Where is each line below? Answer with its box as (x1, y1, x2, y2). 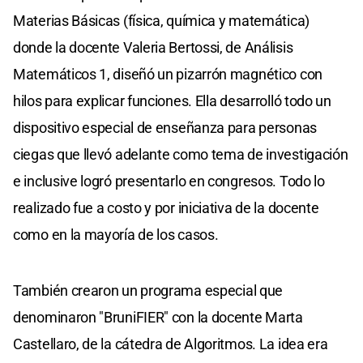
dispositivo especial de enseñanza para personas (13, 118, 317, 136)
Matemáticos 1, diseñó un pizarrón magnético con (13, 65, 322, 83)
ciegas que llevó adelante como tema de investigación (13, 145, 348, 163)
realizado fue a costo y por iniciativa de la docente (13, 199, 319, 216)
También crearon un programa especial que (13, 281, 284, 299)
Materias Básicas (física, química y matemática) (13, 11, 310, 29)
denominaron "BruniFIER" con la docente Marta (13, 308, 303, 326)
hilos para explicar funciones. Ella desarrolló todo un (13, 92, 331, 109)
